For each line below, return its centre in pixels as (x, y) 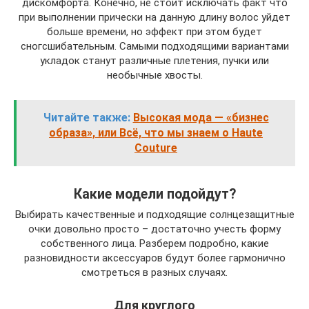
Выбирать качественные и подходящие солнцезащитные (154, 215)
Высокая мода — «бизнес (201, 118)
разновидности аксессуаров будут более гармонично (154, 258)
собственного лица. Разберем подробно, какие (154, 244)
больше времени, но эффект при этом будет (154, 32)
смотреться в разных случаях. (154, 273)
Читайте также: (87, 118)
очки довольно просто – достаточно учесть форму (154, 229)
